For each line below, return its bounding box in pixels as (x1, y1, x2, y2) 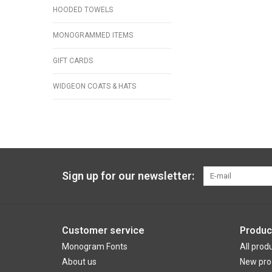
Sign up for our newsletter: (62, 169, 194, 183)
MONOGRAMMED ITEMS (53, 31, 133, 40)
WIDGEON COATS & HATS (53, 82, 136, 91)
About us (62, 257, 97, 267)
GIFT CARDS (53, 56, 93, 66)
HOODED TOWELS (53, 5, 113, 15)
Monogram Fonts (62, 242, 127, 252)
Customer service (62, 225, 144, 237)
